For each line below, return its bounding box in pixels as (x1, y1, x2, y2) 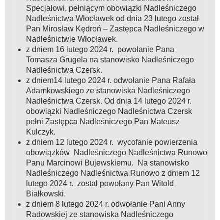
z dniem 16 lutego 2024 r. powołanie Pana (26, 45, 174, 54)
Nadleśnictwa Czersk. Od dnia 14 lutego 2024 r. (26, 97, 192, 106)
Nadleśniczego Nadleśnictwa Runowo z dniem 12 (26, 169, 200, 178)
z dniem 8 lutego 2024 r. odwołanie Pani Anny (26, 200, 185, 209)
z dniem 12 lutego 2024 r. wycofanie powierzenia (26, 138, 197, 147)
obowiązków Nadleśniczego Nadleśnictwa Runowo (26, 148, 207, 157)
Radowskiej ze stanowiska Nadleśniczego (26, 210, 173, 219)
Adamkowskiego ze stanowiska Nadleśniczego (26, 86, 190, 95)
